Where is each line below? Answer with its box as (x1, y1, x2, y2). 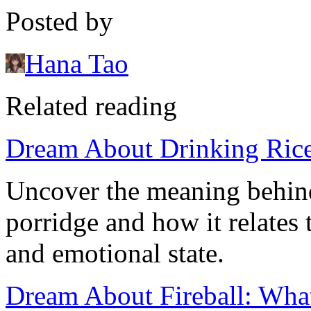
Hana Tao (25, 49, 128, 79)
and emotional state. (6, 238, 224, 269)
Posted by (6, 6, 113, 37)
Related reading (6, 91, 177, 121)
